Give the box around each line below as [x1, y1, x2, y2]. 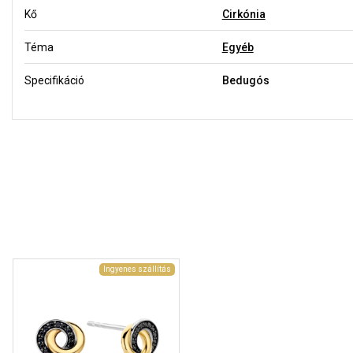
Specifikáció [24, 73, 84, 87]
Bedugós [221, 73, 269, 87]
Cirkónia [221, 7, 266, 20]
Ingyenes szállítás [103, 264, 172, 273]
